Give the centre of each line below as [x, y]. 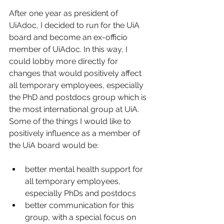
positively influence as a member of [75, 133]
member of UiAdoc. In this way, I [69, 49]
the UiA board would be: [55, 145]
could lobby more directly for [64, 61]
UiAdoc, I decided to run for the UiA [75, 25]
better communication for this [80, 205]
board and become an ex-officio [69, 37]
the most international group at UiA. [75, 109]
